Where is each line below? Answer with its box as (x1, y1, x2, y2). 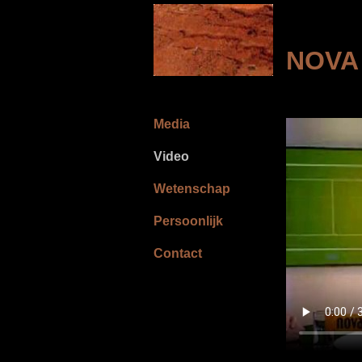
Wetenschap (154, 182, 230, 196)
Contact (154, 246, 202, 260)
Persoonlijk (154, 214, 223, 228)
